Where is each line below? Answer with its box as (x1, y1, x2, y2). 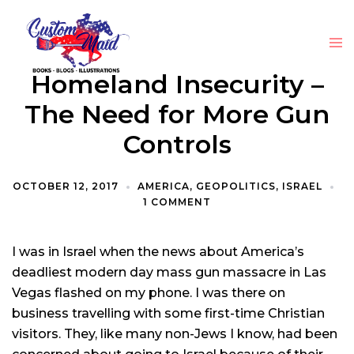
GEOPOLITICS (196, 180, 276, 192)
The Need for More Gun (24, 99, 330, 130)
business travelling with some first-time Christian (12, 306, 325, 321)
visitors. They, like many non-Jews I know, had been (12, 326, 337, 341)
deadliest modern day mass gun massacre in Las (12, 265, 326, 280)
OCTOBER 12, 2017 (13, 180, 119, 192)
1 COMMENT (143, 196, 211, 208)
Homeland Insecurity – (30, 69, 324, 100)
